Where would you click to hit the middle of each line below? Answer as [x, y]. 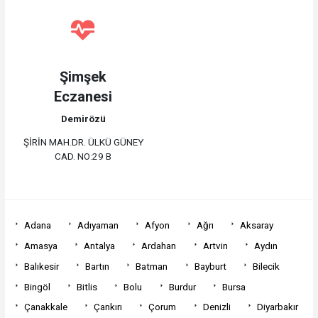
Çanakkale [45, 307]
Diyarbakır [277, 307]
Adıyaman [98, 225]
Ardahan [159, 246]
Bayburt [210, 266]
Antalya [100, 246]
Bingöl [37, 286]
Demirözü [83, 118]
